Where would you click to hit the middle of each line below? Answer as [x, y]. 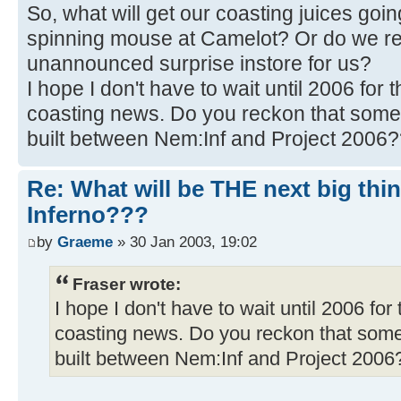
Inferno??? [88, 215]
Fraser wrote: [127, 283]
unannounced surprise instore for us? [199, 64]
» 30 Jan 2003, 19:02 [185, 241]
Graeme [85, 241]
